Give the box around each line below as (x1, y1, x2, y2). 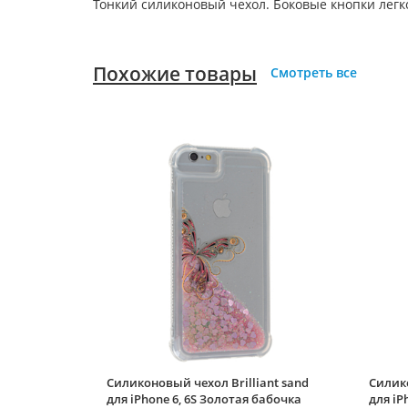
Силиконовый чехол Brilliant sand (107, 373, 309, 391)
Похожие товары (93, 61, 257, 87)
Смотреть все (270, 64, 357, 82)
